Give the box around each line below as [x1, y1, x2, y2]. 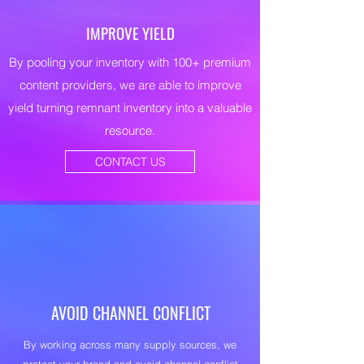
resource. [105, 123, 155, 138]
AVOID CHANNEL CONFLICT [50, 301, 210, 325]
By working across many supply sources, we [24, 338, 236, 351]
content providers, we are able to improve [19, 77, 241, 93]
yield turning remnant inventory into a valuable [8, 100, 252, 115]
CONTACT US [94, 154, 166, 169]
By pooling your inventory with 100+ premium [9, 54, 251, 70]
